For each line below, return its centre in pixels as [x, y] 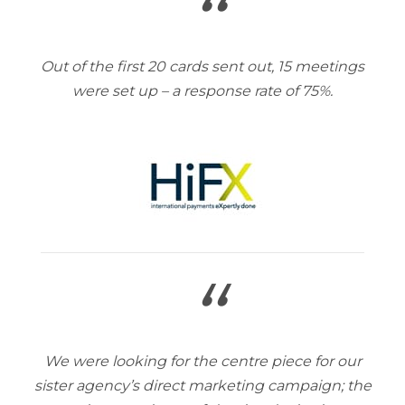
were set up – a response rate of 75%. [202, 91]
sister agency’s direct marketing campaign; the [202, 386]
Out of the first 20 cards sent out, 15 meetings [202, 66]
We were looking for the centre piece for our [202, 361]
